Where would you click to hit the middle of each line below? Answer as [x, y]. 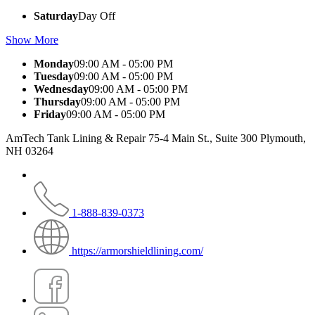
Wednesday [61, 89]
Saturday [56, 15]
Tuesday [54, 76]
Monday [54, 63]
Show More [32, 39]
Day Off [97, 15]
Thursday [57, 101]
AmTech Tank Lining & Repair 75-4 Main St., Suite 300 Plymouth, [156, 138]
